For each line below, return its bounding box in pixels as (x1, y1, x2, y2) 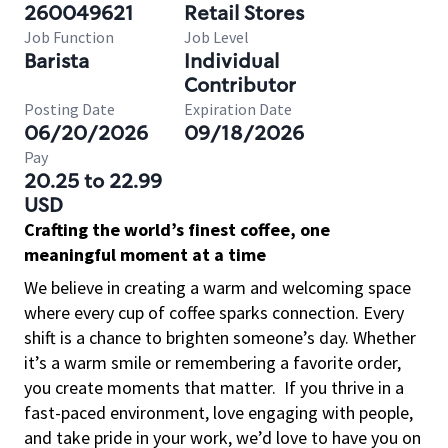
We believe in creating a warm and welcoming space (24, 276, 411, 299)
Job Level (184, 27, 249, 47)
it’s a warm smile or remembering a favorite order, (24, 351, 401, 374)
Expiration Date (184, 99, 292, 119)
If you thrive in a (284, 376, 404, 399)
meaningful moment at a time (24, 243, 266, 266)
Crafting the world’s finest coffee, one (24, 218, 330, 241)
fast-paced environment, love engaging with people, (24, 401, 413, 424)
